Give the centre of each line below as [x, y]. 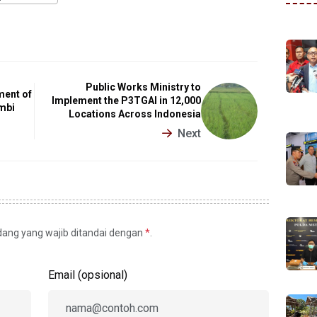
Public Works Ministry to [143, 87]
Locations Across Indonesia [135, 114]
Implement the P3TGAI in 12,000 [126, 101]
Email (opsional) [88, 275]
